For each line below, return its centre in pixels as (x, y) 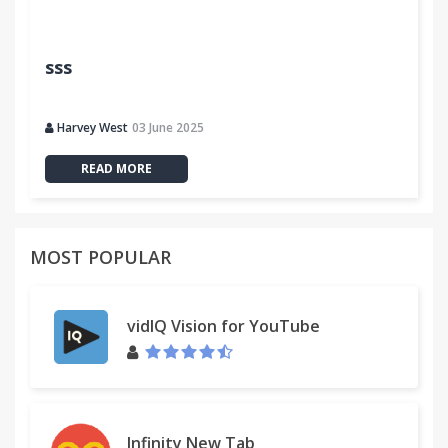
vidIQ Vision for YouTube (223, 325)
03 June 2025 (168, 127)
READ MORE (116, 168)
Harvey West (92, 127)
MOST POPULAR (100, 257)
